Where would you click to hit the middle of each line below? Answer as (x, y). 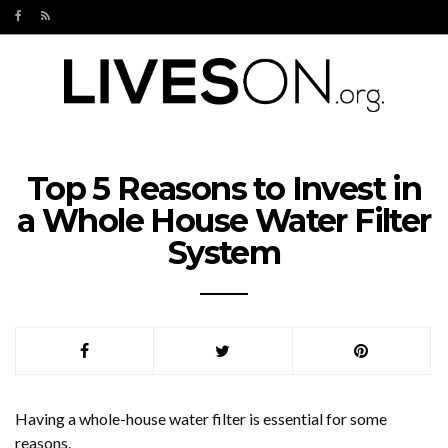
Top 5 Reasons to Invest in (224, 188)
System (224, 252)
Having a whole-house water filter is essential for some (201, 418)
